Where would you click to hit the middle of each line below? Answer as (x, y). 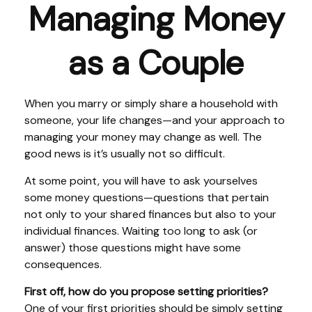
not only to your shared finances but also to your (150, 214)
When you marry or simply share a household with (151, 103)
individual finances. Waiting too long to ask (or (141, 231)
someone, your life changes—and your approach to (155, 120)
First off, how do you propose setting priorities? (146, 291)
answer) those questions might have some (133, 248)
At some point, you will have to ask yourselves (141, 181)
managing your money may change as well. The (143, 137)
